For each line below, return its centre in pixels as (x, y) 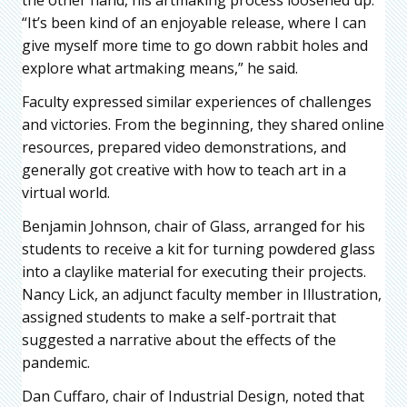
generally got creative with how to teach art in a (184, 169)
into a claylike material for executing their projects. (194, 271)
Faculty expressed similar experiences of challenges (197, 101)
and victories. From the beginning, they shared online (203, 124)
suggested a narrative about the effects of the (179, 339)
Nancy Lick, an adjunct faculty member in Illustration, (202, 294)
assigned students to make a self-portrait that (179, 317)
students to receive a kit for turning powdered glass (199, 248)
